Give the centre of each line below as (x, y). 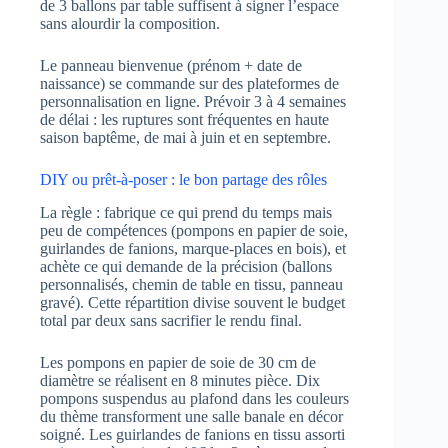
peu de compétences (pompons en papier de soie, (194, 231)
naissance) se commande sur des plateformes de (189, 84)
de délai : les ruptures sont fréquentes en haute (184, 120)
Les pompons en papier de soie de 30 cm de (178, 363)
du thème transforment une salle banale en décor (191, 417)
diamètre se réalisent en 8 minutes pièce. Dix (180, 381)
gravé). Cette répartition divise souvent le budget (192, 303)
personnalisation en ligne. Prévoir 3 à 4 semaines (193, 102)
